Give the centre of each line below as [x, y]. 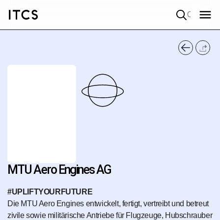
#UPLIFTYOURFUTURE [50, 192]
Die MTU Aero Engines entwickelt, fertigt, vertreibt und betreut [108, 204]
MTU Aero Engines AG [59, 169]
